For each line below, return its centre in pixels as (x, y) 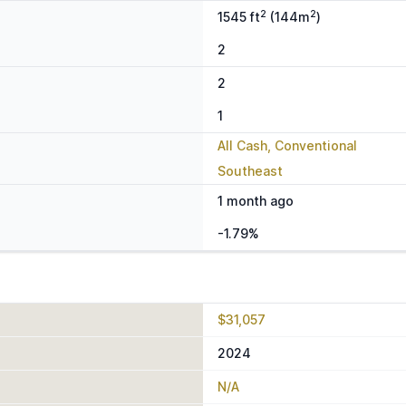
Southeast (250, 171)
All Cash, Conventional (287, 146)
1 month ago (256, 201)
